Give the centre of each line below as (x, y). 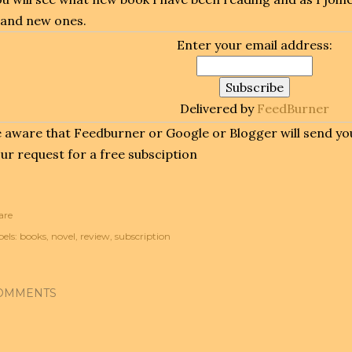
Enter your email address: (255, 45)
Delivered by (218, 108)
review (95, 236)
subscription (143, 236)
